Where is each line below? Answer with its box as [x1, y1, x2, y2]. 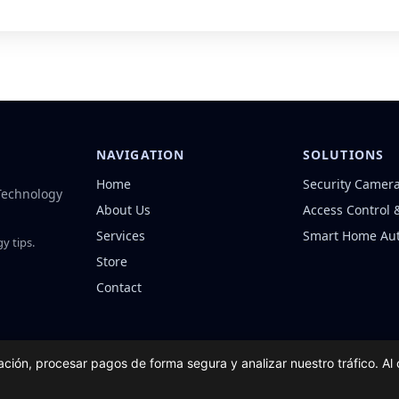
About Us [96, 200, 151, 218]
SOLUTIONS [303, 145, 385, 163]
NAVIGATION [96, 145, 185, 163]
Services [96, 226, 145, 244]
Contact [96, 278, 142, 296]
